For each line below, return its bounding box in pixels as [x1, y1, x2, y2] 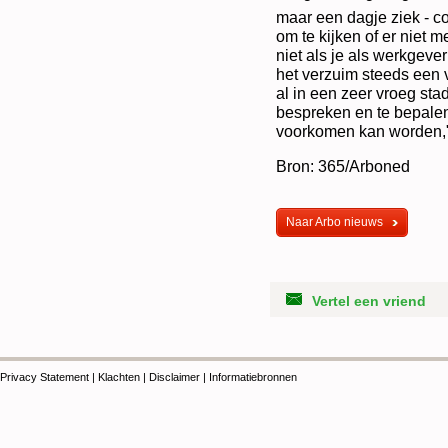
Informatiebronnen [209, 371, 297, 383]
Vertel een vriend [312, 293, 426, 309]
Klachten [98, 371, 140, 383]
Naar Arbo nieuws [286, 215, 383, 229]
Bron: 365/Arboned [276, 157, 410, 175]
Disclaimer [149, 371, 200, 383]
